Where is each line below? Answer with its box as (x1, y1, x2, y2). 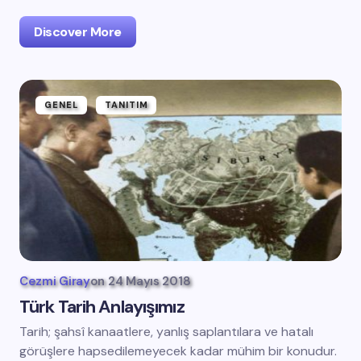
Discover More (34, 23, 122, 40)
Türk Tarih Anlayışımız (19, 295, 185, 318)
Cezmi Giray (19, 273, 90, 289)
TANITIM (104, 99, 149, 110)
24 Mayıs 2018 (108, 273, 191, 289)
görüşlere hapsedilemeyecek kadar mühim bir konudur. (19, 342, 337, 359)
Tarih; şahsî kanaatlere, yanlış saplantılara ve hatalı (19, 323, 313, 340)
